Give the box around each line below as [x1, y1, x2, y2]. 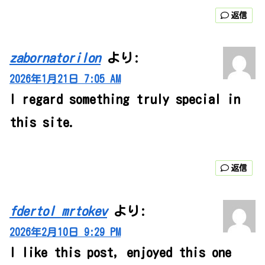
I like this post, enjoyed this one [9, 245, 231, 259]
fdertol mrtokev [9, 204, 107, 218]
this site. [9, 116, 76, 130]
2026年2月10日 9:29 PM [9, 227, 121, 237]
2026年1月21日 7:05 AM [9, 74, 121, 85]
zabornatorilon [9, 51, 101, 65]
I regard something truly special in [9, 93, 240, 106]
